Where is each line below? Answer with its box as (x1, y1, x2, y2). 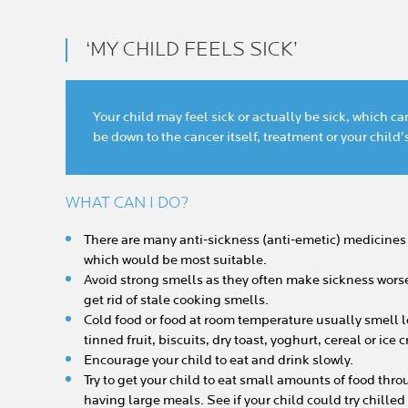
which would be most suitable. (84, 251, 267, 269)
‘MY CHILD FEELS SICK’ (86, 37, 298, 62)
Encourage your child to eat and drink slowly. (84, 352, 353, 369)
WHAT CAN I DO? (66, 193, 189, 212)
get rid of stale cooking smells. (84, 291, 269, 309)
